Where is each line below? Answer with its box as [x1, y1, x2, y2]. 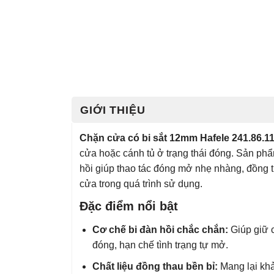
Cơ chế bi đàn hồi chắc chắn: [92, 224, 228, 235]
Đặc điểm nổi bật [80, 199, 178, 213]
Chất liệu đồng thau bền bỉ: [92, 261, 218, 272]
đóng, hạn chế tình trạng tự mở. [92, 239, 228, 250]
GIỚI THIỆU [80, 103, 146, 116]
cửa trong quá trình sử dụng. [80, 178, 202, 189]
